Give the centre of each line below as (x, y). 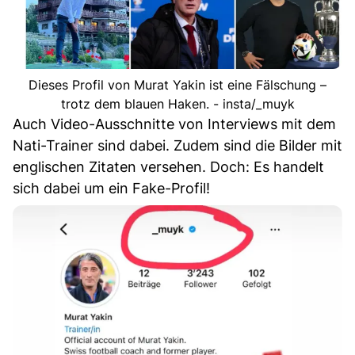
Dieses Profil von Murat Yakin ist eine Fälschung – (177, 85)
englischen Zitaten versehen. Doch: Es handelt (168, 167)
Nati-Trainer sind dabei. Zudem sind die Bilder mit (177, 146)
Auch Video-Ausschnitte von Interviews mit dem (174, 124)
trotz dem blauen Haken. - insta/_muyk (177, 104)
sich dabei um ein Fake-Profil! (111, 189)
